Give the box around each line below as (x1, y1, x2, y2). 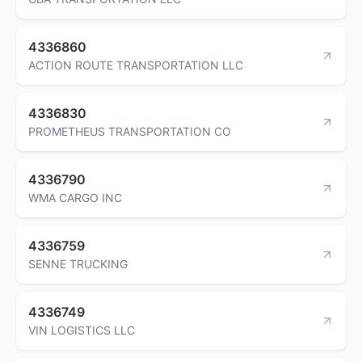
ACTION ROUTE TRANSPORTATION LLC (28, 57, 243, 72)
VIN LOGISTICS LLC (28, 322, 135, 337)
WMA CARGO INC (28, 190, 122, 204)
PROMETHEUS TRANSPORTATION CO (28, 124, 231, 138)
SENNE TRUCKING (28, 256, 128, 271)
